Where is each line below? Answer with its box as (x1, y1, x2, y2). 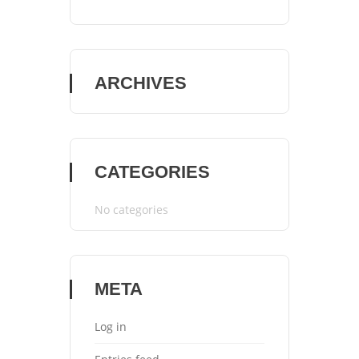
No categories (94, 202, 168, 217)
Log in (94, 319, 127, 334)
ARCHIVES (94, 73, 187, 93)
